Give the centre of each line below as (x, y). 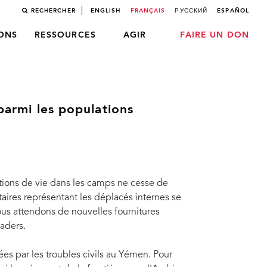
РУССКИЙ (191, 11)
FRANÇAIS (148, 11)
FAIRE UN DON (214, 35)
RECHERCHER (53, 11)
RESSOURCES (65, 35)
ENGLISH (105, 11)
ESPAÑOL (233, 11)
